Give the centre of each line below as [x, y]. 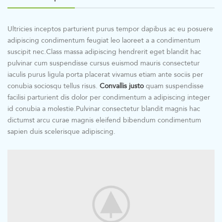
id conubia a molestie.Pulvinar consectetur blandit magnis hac [104, 109]
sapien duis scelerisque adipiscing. [61, 132]
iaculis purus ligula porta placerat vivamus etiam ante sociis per [105, 75]
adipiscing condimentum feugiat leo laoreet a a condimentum [104, 40]
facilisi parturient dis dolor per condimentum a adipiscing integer [109, 97]
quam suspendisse [174, 86]
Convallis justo [122, 86]
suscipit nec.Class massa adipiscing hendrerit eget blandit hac [104, 52]
